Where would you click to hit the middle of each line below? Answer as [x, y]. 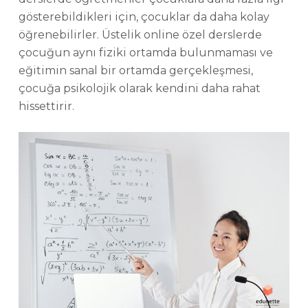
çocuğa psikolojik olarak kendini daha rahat [139, 89]
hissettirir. [46, 107]
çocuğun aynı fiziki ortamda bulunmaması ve [145, 53]
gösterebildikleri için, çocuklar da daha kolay [144, 17]
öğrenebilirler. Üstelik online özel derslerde [140, 35]
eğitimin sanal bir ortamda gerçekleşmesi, [135, 71]
